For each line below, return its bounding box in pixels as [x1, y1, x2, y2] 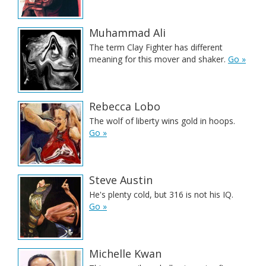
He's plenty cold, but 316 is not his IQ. [89, 189, 233, 200]
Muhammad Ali [89, 26, 166, 40]
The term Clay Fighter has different [89, 42, 223, 53]
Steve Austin [89, 173, 153, 187]
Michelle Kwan [89, 246, 161, 261]
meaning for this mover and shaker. [89, 53, 228, 65]
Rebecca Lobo [89, 99, 160, 113]
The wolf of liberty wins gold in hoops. [89, 115, 235, 126]
